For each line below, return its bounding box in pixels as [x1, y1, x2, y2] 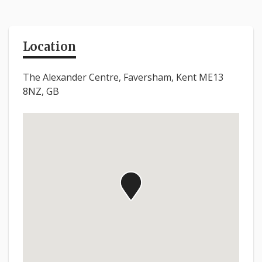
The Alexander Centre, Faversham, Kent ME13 [23, 71, 223, 84]
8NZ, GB [23, 85, 59, 98]
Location [23, 39, 76, 54]
